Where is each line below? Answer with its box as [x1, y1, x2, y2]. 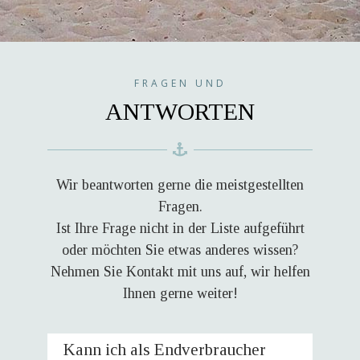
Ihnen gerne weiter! [122, 285, 238, 301]
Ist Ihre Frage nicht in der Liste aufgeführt [55, 220, 305, 236]
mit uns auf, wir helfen [173, 264, 310, 280]
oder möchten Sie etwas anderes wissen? [62, 242, 298, 258]
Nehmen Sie [50, 264, 126, 280]
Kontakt [125, 264, 174, 280]
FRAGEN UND [133, 76, 227, 90]
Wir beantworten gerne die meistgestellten [56, 177, 304, 193]
